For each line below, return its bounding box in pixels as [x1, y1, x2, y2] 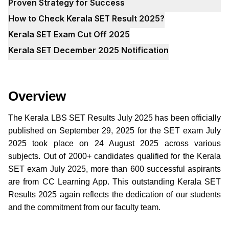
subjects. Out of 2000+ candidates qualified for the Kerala [8, 151, 221, 161]
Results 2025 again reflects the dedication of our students [8, 190, 221, 199]
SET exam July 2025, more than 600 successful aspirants [8, 164, 221, 173]
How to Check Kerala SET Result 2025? [8, 13, 165, 24]
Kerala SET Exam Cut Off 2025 [8, 29, 130, 39]
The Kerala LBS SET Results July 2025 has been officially [8, 113, 221, 122]
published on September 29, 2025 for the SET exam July [8, 126, 221, 135]
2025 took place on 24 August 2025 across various [8, 139, 221, 148]
